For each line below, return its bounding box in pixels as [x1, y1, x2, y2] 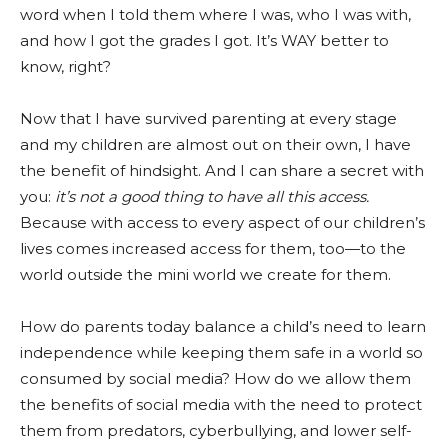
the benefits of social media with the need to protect [20, 395, 422, 414]
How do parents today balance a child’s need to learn [20, 317, 426, 336]
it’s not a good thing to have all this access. [51, 187, 369, 206]
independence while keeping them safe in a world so [20, 343, 423, 362]
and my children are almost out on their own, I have [20, 135, 411, 154]
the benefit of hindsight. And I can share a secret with [20, 161, 424, 180]
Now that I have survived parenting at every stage [20, 109, 397, 128]
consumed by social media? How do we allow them [20, 369, 411, 388]
